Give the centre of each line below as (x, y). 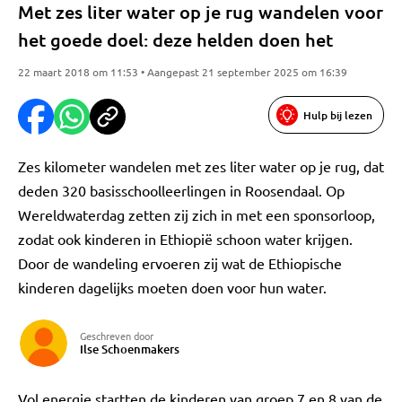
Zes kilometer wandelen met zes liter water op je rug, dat (201, 166)
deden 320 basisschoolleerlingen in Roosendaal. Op (181, 190)
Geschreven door (117, 336)
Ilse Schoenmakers (130, 349)
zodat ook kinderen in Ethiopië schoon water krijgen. (185, 239)
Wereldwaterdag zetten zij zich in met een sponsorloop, (197, 214)
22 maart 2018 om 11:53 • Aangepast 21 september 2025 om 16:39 (183, 72)
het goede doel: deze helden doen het (175, 39)
